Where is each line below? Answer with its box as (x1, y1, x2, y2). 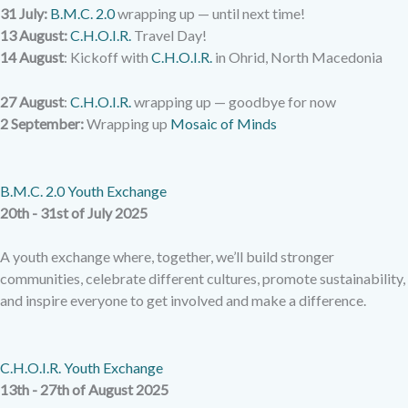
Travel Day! (131, 25, 207, 44)
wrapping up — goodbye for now (131, 93, 336, 111)
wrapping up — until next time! (115, 4, 305, 22)
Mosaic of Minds (170, 115, 277, 133)
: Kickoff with (64, 47, 151, 66)
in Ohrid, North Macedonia (212, 47, 382, 66)
